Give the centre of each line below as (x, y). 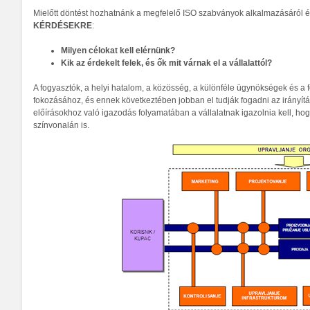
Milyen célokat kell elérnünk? (118, 51)
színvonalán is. (61, 125)
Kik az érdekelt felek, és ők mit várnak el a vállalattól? (166, 63)
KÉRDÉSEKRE (63, 26)
